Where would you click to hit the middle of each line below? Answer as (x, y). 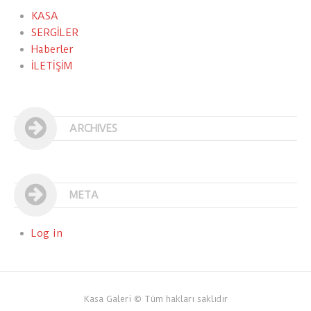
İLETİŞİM (52, 66)
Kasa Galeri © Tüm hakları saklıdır (155, 299)
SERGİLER (55, 32)
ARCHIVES (93, 128)
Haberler (52, 49)
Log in (47, 233)
